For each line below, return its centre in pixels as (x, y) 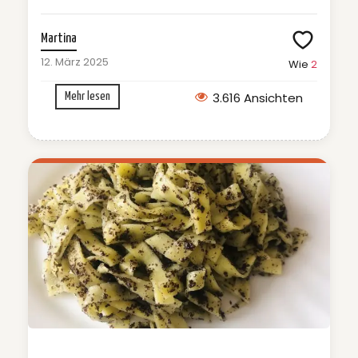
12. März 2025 (75, 62)
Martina (59, 39)
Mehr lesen (88, 97)
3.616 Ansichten (258, 98)
